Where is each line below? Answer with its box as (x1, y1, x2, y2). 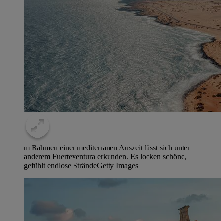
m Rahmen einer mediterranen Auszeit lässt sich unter (24, 144, 190, 152)
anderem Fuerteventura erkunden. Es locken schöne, (24, 152, 186, 161)
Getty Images (97, 161, 138, 170)
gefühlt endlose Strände (24, 161, 97, 170)
